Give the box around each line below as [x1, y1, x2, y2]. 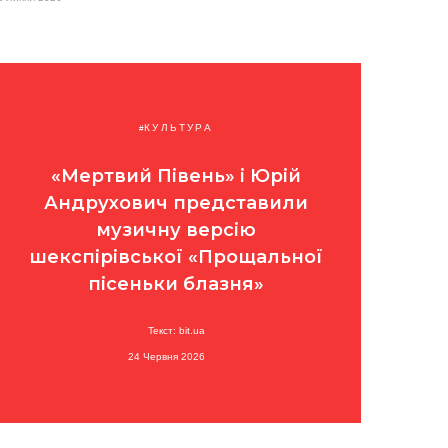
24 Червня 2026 [127, 351, 205, 362]
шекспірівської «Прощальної [29, 246, 323, 268]
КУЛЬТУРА [144, 122, 214, 133]
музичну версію [96, 219, 256, 241]
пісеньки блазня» [88, 273, 264, 295]
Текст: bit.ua [147, 325, 205, 336]
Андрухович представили [44, 192, 308, 214]
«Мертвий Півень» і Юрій [51, 165, 301, 187]
